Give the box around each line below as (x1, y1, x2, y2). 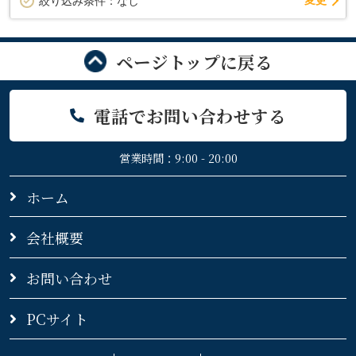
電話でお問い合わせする (93, 103, 286, 128)
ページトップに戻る (115, 48, 273, 74)
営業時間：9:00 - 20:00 (118, 150, 238, 167)
